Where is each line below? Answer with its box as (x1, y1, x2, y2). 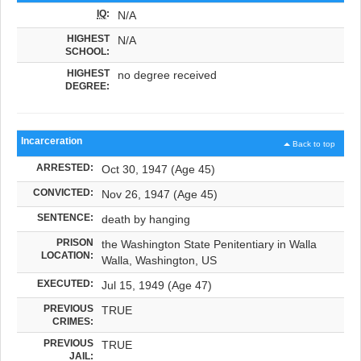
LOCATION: (41, 249, 93, 260)
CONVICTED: (33, 186, 93, 197)
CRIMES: (52, 315, 93, 326)
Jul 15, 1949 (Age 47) (102, 278, 212, 292)
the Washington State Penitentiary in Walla (102, 237, 317, 251)
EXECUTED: (37, 277, 93, 288)
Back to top (293, 139, 335, 148)
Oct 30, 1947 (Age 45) (102, 162, 215, 176)
